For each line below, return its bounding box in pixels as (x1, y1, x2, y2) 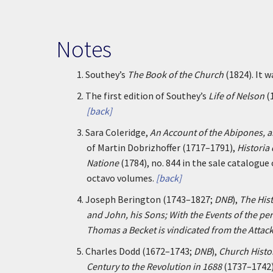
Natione (87, 157, 119, 169)
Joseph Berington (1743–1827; (85, 193, 214, 205)
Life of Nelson (208, 90, 264, 102)
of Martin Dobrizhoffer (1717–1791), (87, 141, 237, 154)
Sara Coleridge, (85, 126, 150, 138)
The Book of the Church (127, 68, 224, 80)
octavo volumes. (87, 172, 154, 184)
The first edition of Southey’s (85, 90, 208, 102)
